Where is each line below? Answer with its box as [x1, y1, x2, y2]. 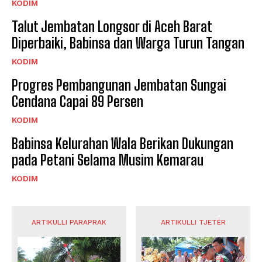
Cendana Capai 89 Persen [12, 92, 143, 110]
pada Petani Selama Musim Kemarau [12, 151, 204, 168]
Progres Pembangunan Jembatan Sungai [12, 76, 226, 94]
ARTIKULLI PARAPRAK [31, 218, 106, 226]
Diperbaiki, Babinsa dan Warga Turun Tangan [12, 34, 244, 51]
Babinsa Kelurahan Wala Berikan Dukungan [12, 135, 233, 152]
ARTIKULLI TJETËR [160, 218, 226, 226]
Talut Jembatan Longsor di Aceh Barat [12, 18, 212, 35]
